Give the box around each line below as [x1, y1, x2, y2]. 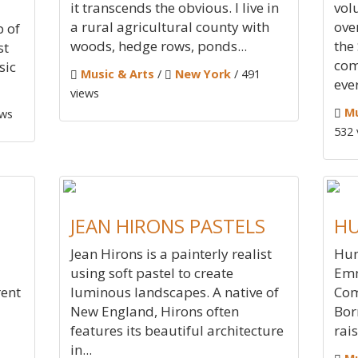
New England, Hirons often [70, 302, 239, 320]
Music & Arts [81, 66, 154, 82]
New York [175, 66, 231, 82]
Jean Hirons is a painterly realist [70, 245, 272, 263]
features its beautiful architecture [70, 321, 284, 340]
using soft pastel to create [70, 264, 233, 282]
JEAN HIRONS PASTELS [70, 213, 265, 239]
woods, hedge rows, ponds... [70, 37, 247, 55]
